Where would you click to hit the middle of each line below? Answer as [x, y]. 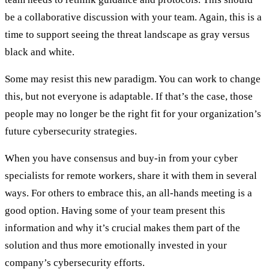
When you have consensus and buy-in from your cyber [121, 158]
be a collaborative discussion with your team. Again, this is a [133, 17]
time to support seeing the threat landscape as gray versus [127, 34]
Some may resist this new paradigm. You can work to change [133, 79]
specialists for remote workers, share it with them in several [131, 175]
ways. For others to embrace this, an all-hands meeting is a [128, 193]
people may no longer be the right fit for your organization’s [133, 113]
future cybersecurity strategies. [71, 131]
